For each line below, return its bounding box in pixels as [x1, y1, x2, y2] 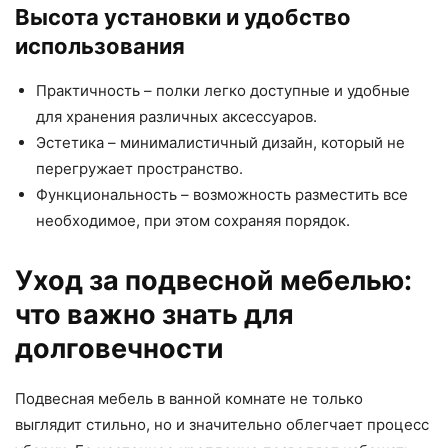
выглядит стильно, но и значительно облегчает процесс [15, 415, 429, 434]
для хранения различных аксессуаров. [36, 107, 317, 126]
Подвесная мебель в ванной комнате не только [15, 389, 363, 408]
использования [15, 33, 185, 59]
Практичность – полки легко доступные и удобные [36, 81, 410, 100]
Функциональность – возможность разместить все [36, 185, 408, 204]
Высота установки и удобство [15, 4, 351, 30]
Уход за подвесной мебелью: [15, 264, 412, 297]
